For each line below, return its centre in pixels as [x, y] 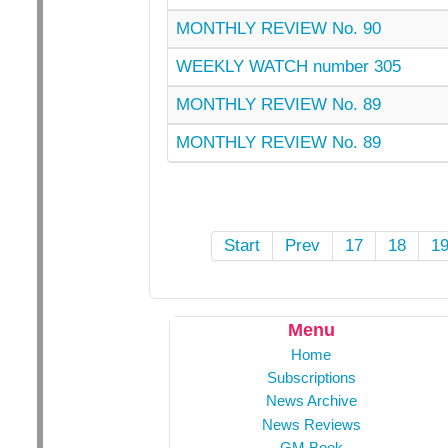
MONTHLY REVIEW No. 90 [278, 28]
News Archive [311, 401]
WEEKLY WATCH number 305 [288, 66]
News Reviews [311, 424]
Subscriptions [311, 378]
